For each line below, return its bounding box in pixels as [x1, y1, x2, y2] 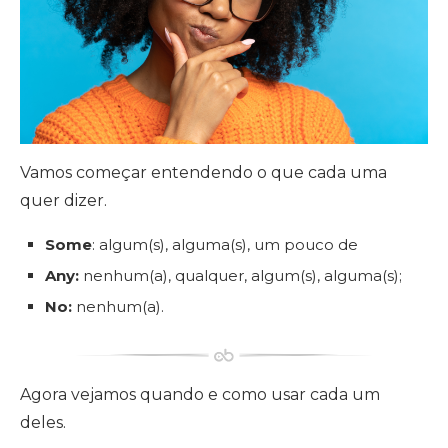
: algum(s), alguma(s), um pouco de [92, 235, 358, 255]
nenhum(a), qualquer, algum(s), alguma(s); [79, 266, 402, 286]
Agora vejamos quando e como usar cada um [20, 385, 380, 405]
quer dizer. [20, 191, 107, 211]
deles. [20, 413, 66, 433]
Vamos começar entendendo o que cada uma [20, 163, 387, 183]
